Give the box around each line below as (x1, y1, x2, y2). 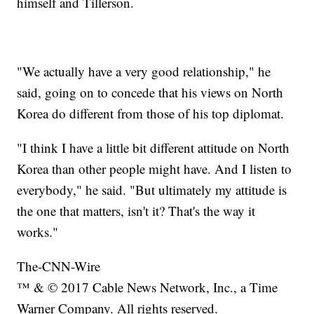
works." (17, 223, 59, 241)
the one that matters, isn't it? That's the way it (17, 202, 256, 220)
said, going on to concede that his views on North (17, 83, 284, 102)
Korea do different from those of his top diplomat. (17, 104, 285, 123)
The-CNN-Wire (17, 257, 101, 275)
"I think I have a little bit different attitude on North (17, 139, 290, 157)
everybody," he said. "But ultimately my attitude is (17, 181, 287, 199)
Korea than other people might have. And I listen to (17, 160, 292, 178)
